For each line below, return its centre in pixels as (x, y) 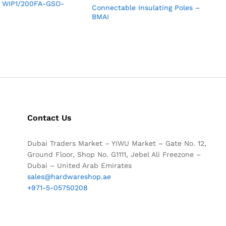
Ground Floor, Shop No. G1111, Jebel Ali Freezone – (114, 155)
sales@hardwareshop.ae (69, 177)
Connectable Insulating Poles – (146, 8)
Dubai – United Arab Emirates (79, 166)
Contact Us (49, 118)
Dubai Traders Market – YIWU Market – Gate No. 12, (117, 144)
